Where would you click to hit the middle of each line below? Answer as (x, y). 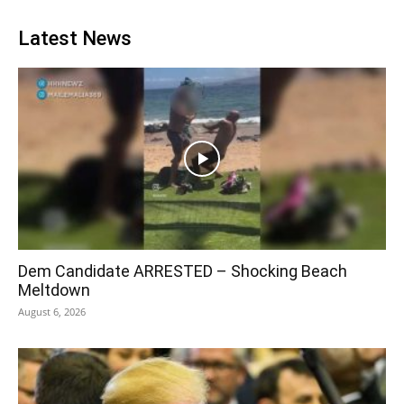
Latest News (75, 39)
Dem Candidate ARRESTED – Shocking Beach (183, 271)
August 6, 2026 (52, 311)
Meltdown (54, 289)
